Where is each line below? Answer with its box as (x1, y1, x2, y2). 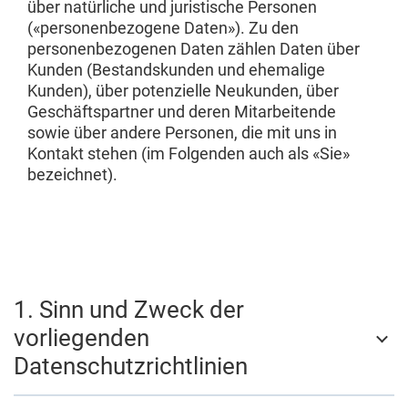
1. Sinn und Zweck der (14, 296, 244, 323)
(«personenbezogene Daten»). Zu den (27, 18, 299, 37)
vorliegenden (14, 324, 149, 352)
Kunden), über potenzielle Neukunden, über (27, 81, 339, 100)
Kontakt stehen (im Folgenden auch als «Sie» (27, 144, 350, 163)
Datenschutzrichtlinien (14, 352, 248, 380)
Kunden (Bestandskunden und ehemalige (27, 60, 325, 79)
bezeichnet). (27, 165, 117, 184)
